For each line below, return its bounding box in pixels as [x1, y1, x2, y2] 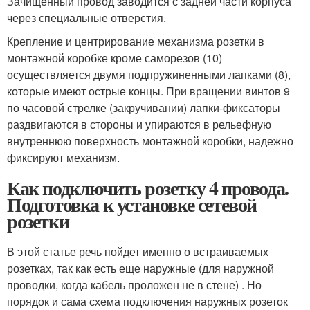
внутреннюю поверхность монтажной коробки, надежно [7, 133, 293, 149]
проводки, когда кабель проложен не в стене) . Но [7, 277, 262, 293]
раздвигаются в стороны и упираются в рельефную [7, 116, 271, 133]
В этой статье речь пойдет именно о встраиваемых [7, 244, 268, 260]
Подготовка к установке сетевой [7, 190, 257, 219]
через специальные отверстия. [7, 10, 166, 26]
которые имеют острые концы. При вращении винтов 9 [7, 83, 290, 100]
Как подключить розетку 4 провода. [7, 174, 289, 203]
